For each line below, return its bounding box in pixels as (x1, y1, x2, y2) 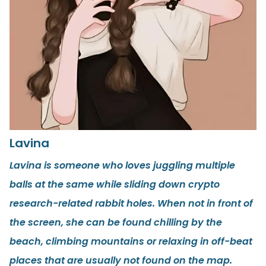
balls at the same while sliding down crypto (9, 178, 220, 192)
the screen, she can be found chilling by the (9, 216, 222, 230)
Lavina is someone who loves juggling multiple (9, 159, 235, 173)
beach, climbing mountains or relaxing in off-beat (9, 235, 252, 249)
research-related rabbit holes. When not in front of (9, 197, 253, 211)
